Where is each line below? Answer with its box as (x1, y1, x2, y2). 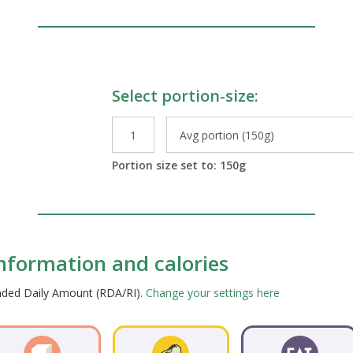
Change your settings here (146, 285, 280, 301)
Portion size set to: (111, 158, 220, 173)
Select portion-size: (111, 85, 258, 107)
